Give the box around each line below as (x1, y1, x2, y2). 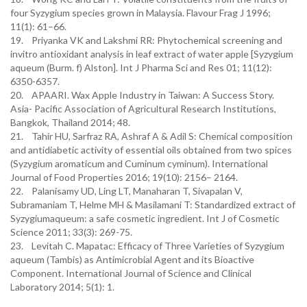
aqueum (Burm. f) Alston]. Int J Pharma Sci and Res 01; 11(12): (10, 62, 272, 73)
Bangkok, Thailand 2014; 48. (10, 116, 132, 128)
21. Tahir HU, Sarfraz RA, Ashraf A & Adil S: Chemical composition (10, 130, 293, 142)
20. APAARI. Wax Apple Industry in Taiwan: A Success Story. (10, 89, 274, 101)
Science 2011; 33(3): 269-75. (10, 226, 134, 238)
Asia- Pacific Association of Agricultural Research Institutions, (10, 103, 276, 114)
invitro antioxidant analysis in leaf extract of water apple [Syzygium (10, 48, 293, 60)
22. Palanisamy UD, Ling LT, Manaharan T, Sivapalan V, (10, 185, 243, 197)
